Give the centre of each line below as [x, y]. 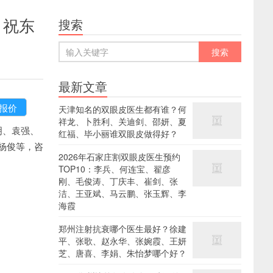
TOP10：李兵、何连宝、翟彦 [115, 169]
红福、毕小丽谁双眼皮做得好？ [118, 133]
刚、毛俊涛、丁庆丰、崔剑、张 [118, 181]
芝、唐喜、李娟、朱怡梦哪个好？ [122, 253]
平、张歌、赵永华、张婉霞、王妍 [122, 241]
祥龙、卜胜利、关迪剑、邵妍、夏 [122, 121]
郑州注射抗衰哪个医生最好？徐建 [122, 229]
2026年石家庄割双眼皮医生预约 [119, 157]
